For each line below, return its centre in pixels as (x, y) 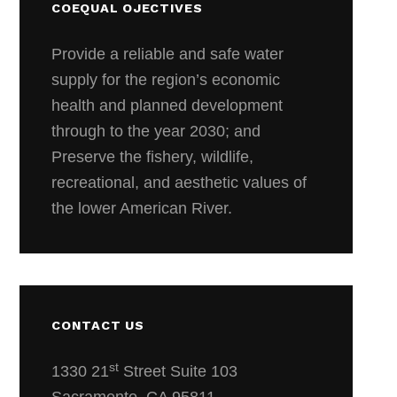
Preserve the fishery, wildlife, (153, 157)
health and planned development (167, 106)
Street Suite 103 (179, 372)
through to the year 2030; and (156, 132)
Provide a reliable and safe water (168, 54)
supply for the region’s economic (166, 80)
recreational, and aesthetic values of (179, 183)
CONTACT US (98, 326)
